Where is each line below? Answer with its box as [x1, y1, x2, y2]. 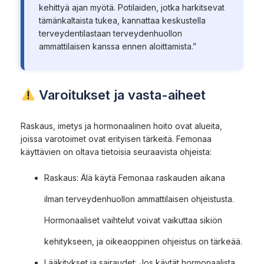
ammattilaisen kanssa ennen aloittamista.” [38, 41, 196, 51]
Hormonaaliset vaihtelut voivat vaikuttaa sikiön [44, 214, 222, 225]
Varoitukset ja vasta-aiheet [35, 87, 206, 103]
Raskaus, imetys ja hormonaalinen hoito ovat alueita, [21, 120, 222, 131]
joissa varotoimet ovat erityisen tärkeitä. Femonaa [21, 133, 212, 144]
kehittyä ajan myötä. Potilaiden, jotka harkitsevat [38, 2, 225, 12]
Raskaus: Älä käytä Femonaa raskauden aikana [44, 172, 225, 183]
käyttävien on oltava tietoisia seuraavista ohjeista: [21, 146, 212, 157]
